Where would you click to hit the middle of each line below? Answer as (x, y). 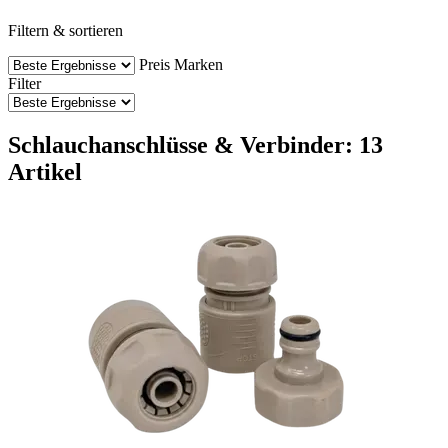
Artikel (45, 171)
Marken (198, 64)
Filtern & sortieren (65, 30)
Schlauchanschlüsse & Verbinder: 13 (195, 144)
